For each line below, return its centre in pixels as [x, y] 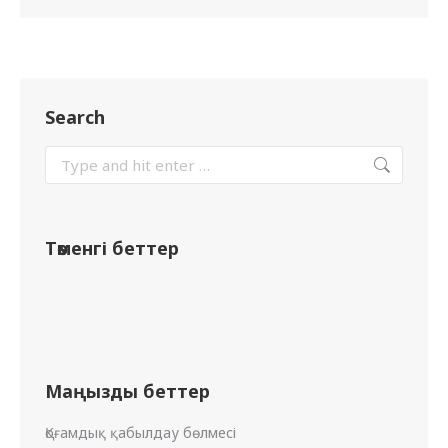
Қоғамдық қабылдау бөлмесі [140, 433]
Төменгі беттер [112, 248]
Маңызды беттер [127, 391]
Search [75, 117]
